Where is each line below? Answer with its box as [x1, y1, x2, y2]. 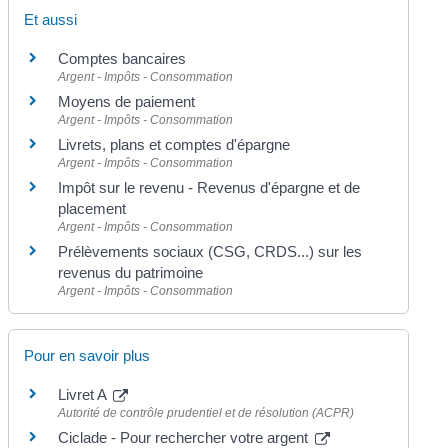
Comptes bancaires [58, 50, 187, 67]
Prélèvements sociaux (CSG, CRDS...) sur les [58, 243, 363, 260]
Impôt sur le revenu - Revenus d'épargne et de [58, 179, 361, 196]
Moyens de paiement [58, 93, 196, 110]
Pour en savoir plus [24, 347, 151, 365]
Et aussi [24, 11, 78, 28]
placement [58, 200, 127, 217]
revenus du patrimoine [58, 264, 204, 281]
